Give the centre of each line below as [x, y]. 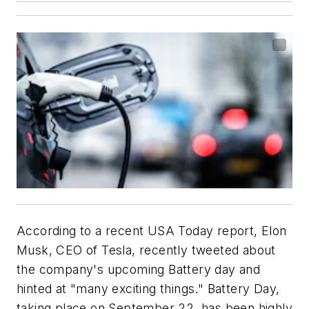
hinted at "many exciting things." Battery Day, [148, 288]
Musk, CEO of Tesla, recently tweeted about [146, 250]
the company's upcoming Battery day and [139, 269]
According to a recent [82, 230]
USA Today [180, 230]
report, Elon [250, 230]
